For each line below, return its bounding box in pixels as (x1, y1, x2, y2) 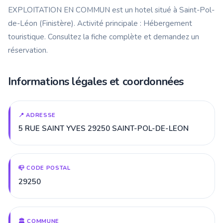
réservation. (8, 45, 48, 55)
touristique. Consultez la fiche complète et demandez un (8, 31, 199, 42)
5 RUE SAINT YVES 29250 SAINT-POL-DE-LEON (18, 123, 189, 134)
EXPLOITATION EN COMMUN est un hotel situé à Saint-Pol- (8, 4, 215, 15)
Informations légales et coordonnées (8, 74, 184, 89)
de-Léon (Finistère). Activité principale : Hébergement (8, 18, 192, 28)
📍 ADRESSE (18, 111, 56, 119)
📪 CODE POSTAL (18, 164, 71, 172)
